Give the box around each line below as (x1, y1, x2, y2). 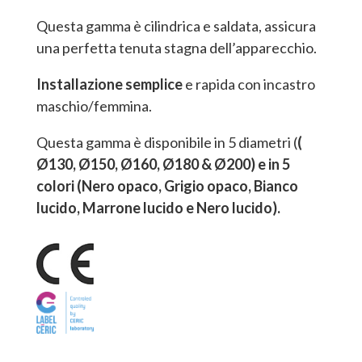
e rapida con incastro (182, 74, 315, 93)
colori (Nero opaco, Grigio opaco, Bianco (36, 176, 298, 195)
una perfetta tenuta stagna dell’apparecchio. (36, 38, 317, 57)
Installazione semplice (36, 74, 183, 93)
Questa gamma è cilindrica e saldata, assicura (36, 16, 316, 35)
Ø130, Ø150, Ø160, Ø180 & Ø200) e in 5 (36, 154, 290, 173)
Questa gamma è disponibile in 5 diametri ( (36, 133, 297, 151)
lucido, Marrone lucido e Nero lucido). (36, 198, 280, 217)
